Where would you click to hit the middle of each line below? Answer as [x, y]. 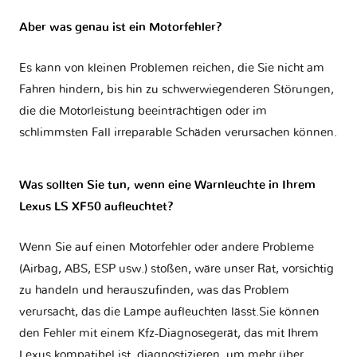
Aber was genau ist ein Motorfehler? [121, 28]
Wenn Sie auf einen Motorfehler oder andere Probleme [167, 248]
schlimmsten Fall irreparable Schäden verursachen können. [178, 133]
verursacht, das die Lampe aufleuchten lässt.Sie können [169, 312]
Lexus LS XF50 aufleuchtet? [96, 207]
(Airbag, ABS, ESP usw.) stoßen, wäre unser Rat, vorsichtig [177, 269]
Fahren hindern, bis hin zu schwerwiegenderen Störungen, [177, 90]
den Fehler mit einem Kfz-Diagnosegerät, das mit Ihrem [169, 334]
